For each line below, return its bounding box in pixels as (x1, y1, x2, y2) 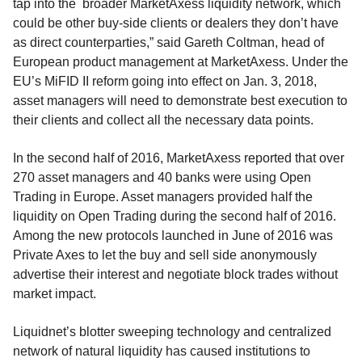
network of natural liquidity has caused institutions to (13, 344, 310, 359)
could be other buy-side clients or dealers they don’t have (13, 15, 339, 30)
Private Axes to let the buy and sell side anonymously (13, 247, 317, 262)
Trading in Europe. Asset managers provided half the (13, 189, 313, 204)
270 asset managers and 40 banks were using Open (13, 170, 311, 184)
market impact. (13, 286, 96, 301)
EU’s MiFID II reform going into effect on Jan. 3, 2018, (13, 74, 317, 88)
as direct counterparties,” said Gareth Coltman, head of (13, 35, 324, 49)
